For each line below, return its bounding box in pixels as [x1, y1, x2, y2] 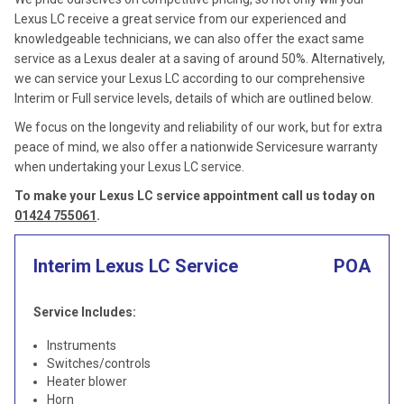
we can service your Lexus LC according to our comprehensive [14, 71, 365, 86]
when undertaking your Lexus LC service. [14, 160, 244, 174]
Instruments [47, 338, 116, 353]
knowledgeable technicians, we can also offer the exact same [14, 32, 364, 46]
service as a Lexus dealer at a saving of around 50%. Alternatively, [14, 51, 385, 66]
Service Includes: [33, 305, 136, 319]
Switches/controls [47, 356, 151, 371]
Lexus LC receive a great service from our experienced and [14, 12, 346, 26]
